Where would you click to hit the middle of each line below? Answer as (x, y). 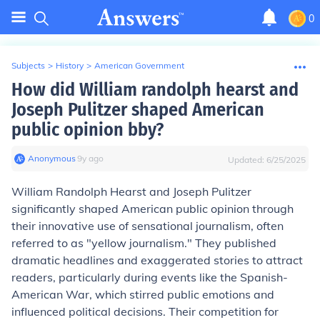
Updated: (247, 160)
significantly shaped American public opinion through (152, 209)
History (70, 65)
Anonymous (52, 158)
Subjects (28, 65)
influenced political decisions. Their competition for (145, 311)
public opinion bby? (87, 130)
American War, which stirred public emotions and (143, 294)
